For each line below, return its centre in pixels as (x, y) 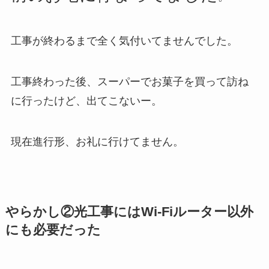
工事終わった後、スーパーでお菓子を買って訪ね (129, 82)
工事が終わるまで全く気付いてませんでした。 (124, 41)
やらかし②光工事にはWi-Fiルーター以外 (129, 212)
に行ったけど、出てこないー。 (86, 101)
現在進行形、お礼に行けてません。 (97, 142)
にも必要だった (53, 230)
